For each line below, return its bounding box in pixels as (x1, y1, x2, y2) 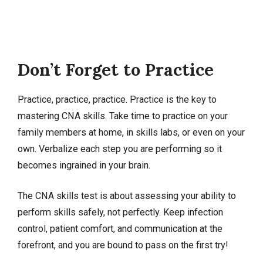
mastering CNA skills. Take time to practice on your (18, 110, 228, 122)
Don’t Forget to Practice (18, 58, 214, 80)
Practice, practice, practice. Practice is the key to (18, 93, 217, 105)
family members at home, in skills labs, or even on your (18, 126, 245, 138)
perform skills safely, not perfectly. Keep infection (18, 206, 223, 218)
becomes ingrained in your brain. (18, 159, 150, 171)
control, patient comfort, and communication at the (18, 222, 222, 234)
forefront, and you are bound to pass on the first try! (18, 239, 228, 251)
